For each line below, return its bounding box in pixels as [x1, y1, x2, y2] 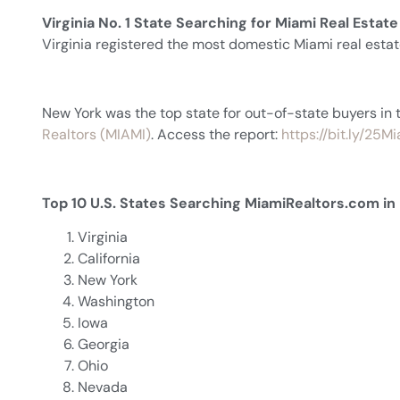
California [78, 249, 140, 269]
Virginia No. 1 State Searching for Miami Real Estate [42, 13, 398, 33]
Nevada [78, 378, 128, 397]
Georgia [78, 335, 129, 354]
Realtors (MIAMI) [42, 124, 151, 144]
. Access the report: [151, 124, 281, 144]
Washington [78, 292, 154, 312]
